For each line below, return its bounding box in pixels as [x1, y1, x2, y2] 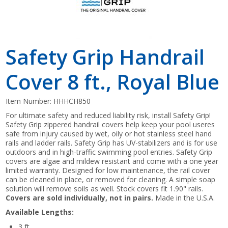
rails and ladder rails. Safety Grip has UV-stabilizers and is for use [6, 137, 218, 148]
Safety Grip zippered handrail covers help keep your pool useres [6, 119, 215, 129]
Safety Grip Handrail [6, 42, 205, 71]
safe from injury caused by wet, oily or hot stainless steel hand [6, 128, 212, 138]
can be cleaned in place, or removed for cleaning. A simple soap [6, 174, 216, 184]
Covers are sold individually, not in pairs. [6, 192, 154, 203]
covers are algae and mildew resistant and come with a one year [6, 156, 219, 166]
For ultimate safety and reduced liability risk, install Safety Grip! [6, 110, 211, 120]
